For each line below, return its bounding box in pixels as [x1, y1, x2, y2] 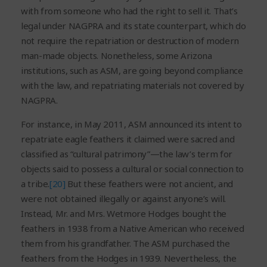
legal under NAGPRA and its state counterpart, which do [21, 20, 246, 32]
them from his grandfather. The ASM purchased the [21, 237, 230, 250]
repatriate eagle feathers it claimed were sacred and [21, 133, 235, 145]
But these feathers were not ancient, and [65, 178, 233, 190]
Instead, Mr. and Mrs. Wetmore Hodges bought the [21, 207, 227, 220]
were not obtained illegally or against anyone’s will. [21, 193, 226, 205]
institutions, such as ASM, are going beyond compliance [21, 64, 243, 77]
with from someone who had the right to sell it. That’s [21, 5, 238, 17]
